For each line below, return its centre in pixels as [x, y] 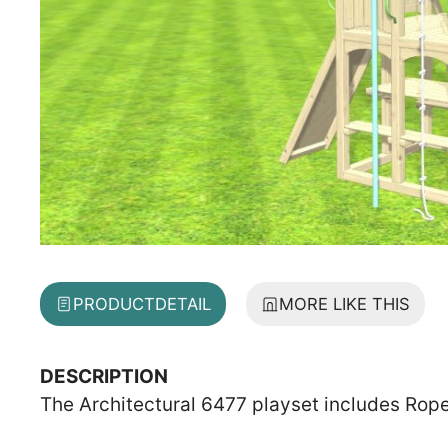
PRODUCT [114, 303]
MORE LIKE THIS [344, 303]
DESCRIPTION [104, 376]
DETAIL [183, 303]
